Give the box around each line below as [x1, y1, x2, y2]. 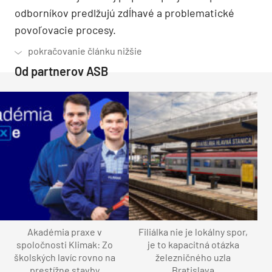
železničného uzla [155, 251, 231, 263]
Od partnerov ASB [15, 63, 108, 78]
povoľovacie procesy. [15, 22, 116, 36]
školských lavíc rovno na [13, 251, 115, 263]
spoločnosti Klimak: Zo [16, 238, 113, 250]
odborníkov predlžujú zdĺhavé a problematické [15, 5, 234, 19]
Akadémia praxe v [27, 225, 102, 237]
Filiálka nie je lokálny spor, [138, 225, 248, 237]
